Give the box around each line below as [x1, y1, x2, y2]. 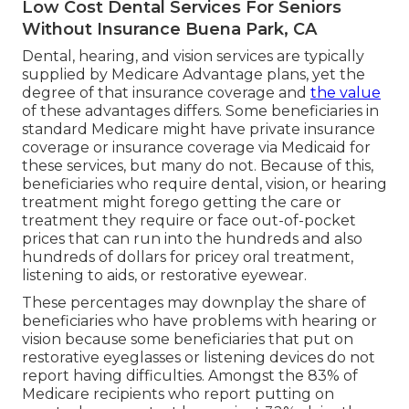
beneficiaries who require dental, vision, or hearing [22, 175, 387, 194]
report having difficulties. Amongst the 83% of [22, 367, 358, 385]
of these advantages [22, 102, 173, 121]
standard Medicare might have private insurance [22, 121, 375, 139]
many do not [161, 157, 254, 175]
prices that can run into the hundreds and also [22, 230, 362, 248]
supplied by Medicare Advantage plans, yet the [22, 66, 365, 84]
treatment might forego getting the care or [22, 194, 341, 212]
